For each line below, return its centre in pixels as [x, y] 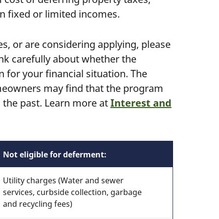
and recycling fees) [37, 204]
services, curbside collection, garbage [72, 192]
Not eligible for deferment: [55, 154]
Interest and [141, 103]
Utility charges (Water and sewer [63, 180]
